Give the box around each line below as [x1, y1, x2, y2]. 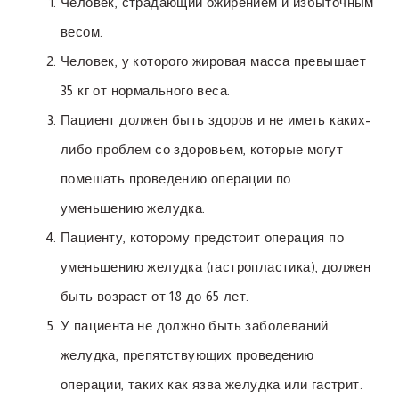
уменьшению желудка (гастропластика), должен [61, 259, 371, 275]
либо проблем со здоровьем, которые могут [61, 142, 343, 158]
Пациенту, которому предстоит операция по [61, 230, 344, 246]
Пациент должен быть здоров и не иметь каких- [61, 112, 371, 128]
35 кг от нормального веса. [61, 83, 231, 99]
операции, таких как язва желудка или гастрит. [61, 377, 362, 393]
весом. [61, 24, 103, 40]
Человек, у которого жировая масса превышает [61, 53, 367, 69]
